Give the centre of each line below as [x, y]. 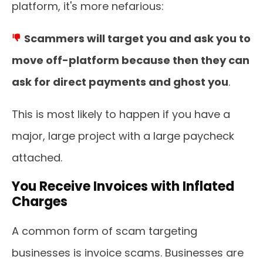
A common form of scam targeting [104, 231]
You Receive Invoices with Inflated [123, 186]
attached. [37, 158]
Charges [40, 202]
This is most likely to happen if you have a [121, 114]
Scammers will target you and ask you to [137, 38]
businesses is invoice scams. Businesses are [128, 253]
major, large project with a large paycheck [123, 136]
